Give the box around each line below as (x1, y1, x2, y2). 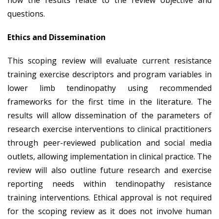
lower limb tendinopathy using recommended (7, 82, 212, 93)
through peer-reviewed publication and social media (7, 137, 212, 148)
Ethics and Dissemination (7, 31, 106, 43)
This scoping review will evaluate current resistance (7, 55, 212, 66)
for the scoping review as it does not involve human (7, 205, 212, 217)
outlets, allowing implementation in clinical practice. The (7, 151, 212, 162)
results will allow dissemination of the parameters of (7, 109, 212, 121)
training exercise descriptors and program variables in (7, 68, 212, 80)
